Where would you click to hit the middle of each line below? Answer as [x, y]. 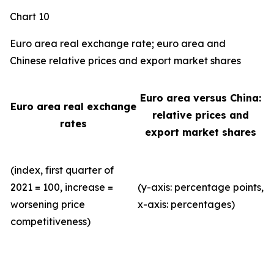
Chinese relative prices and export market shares [125, 61]
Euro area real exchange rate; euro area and [118, 43]
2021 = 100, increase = [62, 187]
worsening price [48, 204]
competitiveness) [50, 221]
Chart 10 [30, 17]
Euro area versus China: [201, 98]
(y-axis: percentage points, [201, 187]
